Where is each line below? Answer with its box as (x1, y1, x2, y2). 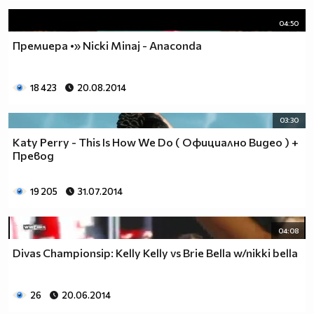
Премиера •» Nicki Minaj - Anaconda (13, 38, 202, 52)
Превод (13, 149, 54, 163)
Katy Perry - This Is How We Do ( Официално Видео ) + (13, 135, 299, 149)
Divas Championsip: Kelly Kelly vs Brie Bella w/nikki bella (13, 245, 298, 259)
